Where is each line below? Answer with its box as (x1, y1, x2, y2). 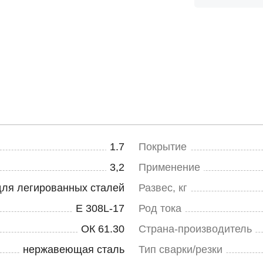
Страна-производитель (139, 223, 252, 235)
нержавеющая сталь (23, 244, 124, 255)
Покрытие (139, 141, 187, 153)
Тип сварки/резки (139, 244, 222, 255)
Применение (139, 161, 200, 173)
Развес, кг (139, 182, 187, 194)
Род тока (139, 203, 181, 214)
